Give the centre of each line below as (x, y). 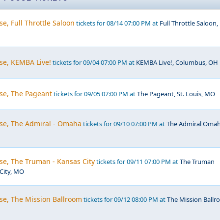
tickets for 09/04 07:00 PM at (94, 62)
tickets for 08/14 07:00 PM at (117, 23)
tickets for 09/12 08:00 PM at (124, 199)
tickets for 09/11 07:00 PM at (137, 162)
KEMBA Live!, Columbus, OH (177, 62)
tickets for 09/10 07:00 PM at (124, 124)
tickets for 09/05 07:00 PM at (95, 94)
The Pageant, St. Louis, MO (176, 94)
